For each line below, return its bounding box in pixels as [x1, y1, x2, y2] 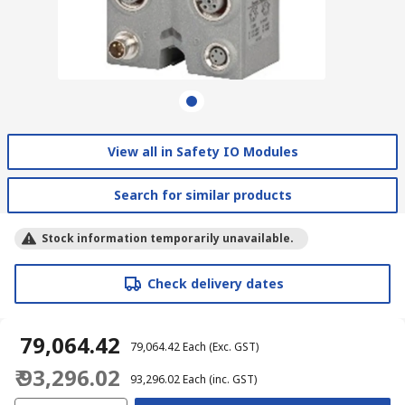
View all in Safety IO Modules [107, 142, 298, 160]
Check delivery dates [146, 274, 284, 292]
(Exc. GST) [209, 338, 259, 354]
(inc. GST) [209, 371, 257, 387]
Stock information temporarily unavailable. [42, 230, 294, 246]
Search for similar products [113, 185, 292, 203]
